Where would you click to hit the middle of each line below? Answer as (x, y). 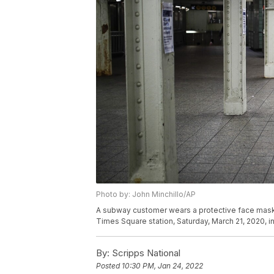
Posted (109, 265)
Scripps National (145, 253)
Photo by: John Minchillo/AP (146, 194)
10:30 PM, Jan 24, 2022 (162, 265)
